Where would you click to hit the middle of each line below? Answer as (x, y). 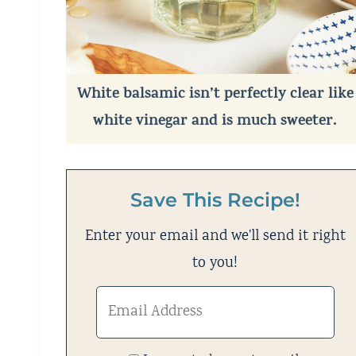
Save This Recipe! (215, 200)
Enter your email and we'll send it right (215, 237)
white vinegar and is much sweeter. (215, 122)
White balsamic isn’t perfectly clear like (215, 95)
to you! (215, 264)
